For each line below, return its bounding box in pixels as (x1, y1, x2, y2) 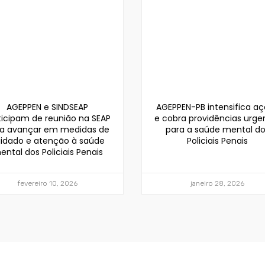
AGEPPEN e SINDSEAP (7, 101, 89, 113)
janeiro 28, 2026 (190, 179, 245, 188)
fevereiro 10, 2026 (17, 179, 77, 188)
